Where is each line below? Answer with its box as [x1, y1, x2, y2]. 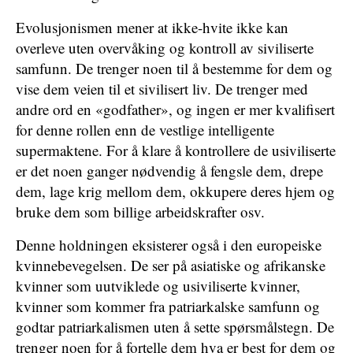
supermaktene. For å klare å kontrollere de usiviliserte [16, 140, 336, 160]
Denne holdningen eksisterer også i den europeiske [16, 235, 321, 255]
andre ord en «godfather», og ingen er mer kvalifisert [16, 99, 335, 119]
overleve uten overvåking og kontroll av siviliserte [16, 38, 314, 58]
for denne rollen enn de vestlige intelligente [16, 120, 274, 139]
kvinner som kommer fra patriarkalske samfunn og [16, 296, 320, 316]
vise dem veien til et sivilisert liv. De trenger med [16, 79, 308, 98]
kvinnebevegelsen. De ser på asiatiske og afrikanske [16, 255, 325, 275]
